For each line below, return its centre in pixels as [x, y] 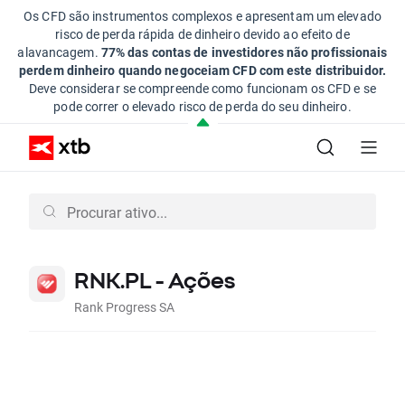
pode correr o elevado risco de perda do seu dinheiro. [202, 106]
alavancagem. [59, 52]
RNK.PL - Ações [155, 280]
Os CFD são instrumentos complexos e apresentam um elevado [202, 16]
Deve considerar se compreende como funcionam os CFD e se [202, 88]
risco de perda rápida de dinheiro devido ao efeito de [202, 34]
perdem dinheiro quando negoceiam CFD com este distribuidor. [202, 70]
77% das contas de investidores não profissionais [244, 52]
